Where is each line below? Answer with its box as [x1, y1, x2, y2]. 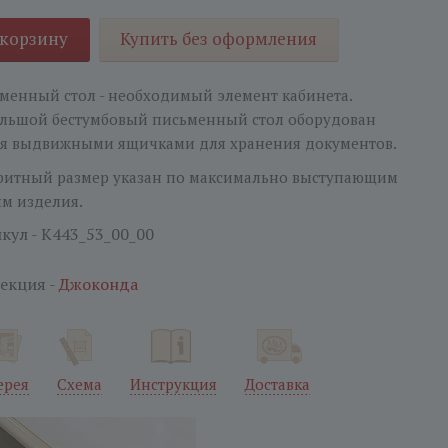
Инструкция [129, 374, 217, 394]
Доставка [244, 374, 310, 394]
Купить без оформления [119, 27, 317, 50]
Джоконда [58, 273, 138, 295]
